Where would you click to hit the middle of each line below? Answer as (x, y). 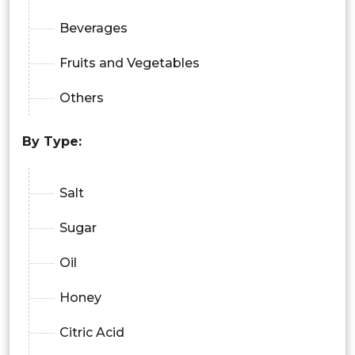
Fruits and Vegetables (130, 63)
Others (82, 97)
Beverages (94, 28)
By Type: (52, 141)
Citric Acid (92, 333)
